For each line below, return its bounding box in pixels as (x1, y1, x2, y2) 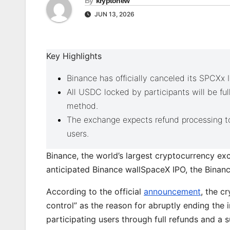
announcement (144, 186, 201, 197)
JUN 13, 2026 (93, 10, 135, 18)
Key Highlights (46, 51, 102, 62)
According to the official (46, 186, 144, 197)
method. (67, 101, 98, 111)
